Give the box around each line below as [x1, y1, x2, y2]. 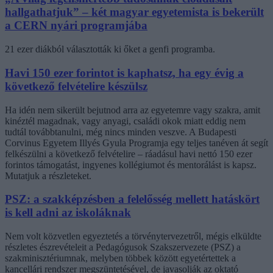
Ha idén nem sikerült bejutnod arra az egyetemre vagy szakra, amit [5, 104, 260, 115]
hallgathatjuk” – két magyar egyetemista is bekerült [5, 5, 264, 19]
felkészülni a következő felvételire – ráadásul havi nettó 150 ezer [5, 148, 252, 159]
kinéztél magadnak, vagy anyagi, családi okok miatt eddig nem [5, 115, 246, 126]
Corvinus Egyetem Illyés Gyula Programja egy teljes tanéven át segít [5, 137, 268, 148]
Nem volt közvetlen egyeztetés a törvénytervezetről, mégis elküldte [5, 231, 261, 242]
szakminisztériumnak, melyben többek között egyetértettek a [5, 253, 236, 264]
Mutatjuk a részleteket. [5, 170, 91, 181]
